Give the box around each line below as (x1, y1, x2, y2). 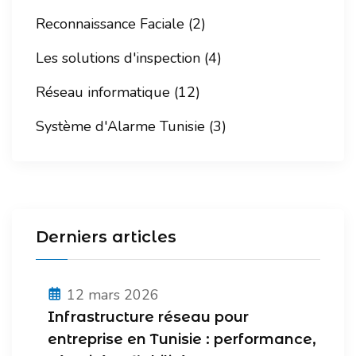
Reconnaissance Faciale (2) (36, 14, 206, 34)
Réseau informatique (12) (36, 83, 200, 103)
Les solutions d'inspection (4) (36, 48, 222, 68)
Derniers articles (36, 227, 176, 247)
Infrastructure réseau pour (48, 308, 249, 327)
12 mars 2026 (67, 285, 159, 305)
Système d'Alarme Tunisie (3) (36, 117, 226, 137)
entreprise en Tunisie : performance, (48, 331, 316, 349)
